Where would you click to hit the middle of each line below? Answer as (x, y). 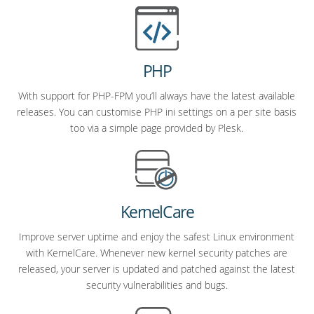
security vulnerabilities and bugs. (157, 285)
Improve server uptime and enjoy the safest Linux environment (157, 237)
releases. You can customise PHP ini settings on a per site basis (157, 111)
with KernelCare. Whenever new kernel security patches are (157, 253)
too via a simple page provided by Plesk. (157, 128)
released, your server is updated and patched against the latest (157, 269)
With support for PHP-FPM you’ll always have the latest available (157, 95)
